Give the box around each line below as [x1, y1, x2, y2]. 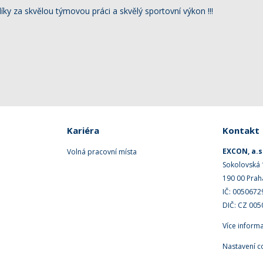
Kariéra [66, 124, 99, 136]
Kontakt [222, 124, 260, 136]
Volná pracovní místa [66, 147, 137, 157]
